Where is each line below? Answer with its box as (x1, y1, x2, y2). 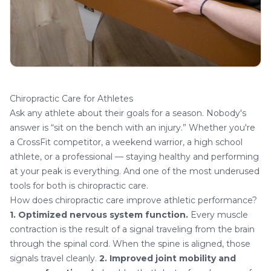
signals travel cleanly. (10, 253, 99, 264)
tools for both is (10, 180, 77, 192)
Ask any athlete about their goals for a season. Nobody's (10, 108, 246, 119)
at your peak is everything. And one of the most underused (10, 166, 260, 177)
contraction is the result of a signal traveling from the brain (10, 224, 255, 235)
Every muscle (188, 209, 248, 221)
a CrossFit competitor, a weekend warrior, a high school (10, 137, 243, 148)
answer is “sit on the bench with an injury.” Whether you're (10, 122, 255, 134)
